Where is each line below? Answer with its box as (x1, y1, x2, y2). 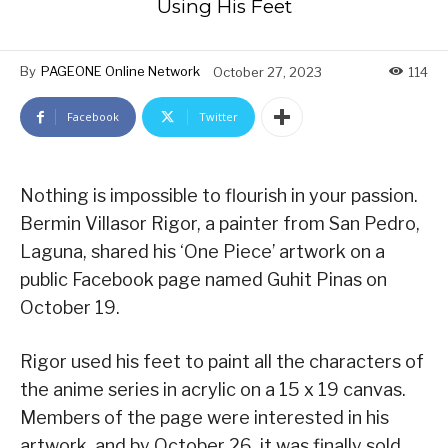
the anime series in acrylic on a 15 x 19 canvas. (20, 379, 406, 401)
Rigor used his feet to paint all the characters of (20, 351, 424, 373)
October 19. (20, 297, 120, 319)
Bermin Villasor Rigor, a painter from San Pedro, (20, 213, 420, 235)
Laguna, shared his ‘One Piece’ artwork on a (20, 241, 385, 263)
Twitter (199, 109, 238, 125)
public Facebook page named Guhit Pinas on (20, 269, 387, 291)
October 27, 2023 (213, 63, 322, 80)
